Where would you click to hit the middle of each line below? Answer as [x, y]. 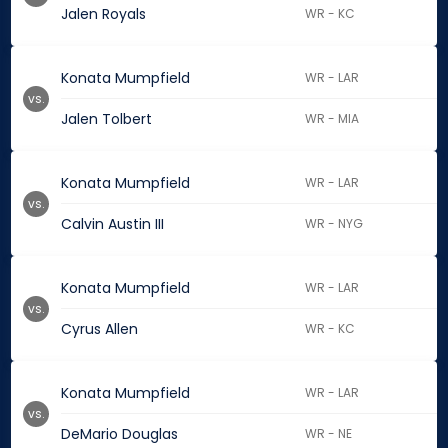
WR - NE [329, 434]
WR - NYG [334, 224]
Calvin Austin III [112, 224]
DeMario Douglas [119, 434]
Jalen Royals [103, 14]
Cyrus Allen [99, 329]
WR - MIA [332, 119]
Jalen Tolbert [106, 119]
